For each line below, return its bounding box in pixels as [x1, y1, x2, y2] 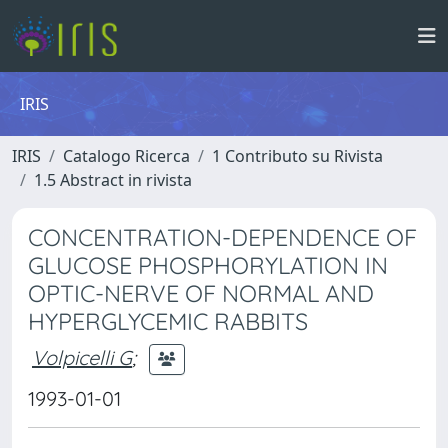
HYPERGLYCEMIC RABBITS [28, 307, 308, 336]
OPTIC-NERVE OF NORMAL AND [28, 279, 374, 308]
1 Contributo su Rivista [212, 145, 383, 167]
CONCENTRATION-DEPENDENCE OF [28, 223, 417, 252]
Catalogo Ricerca [63, 145, 190, 167]
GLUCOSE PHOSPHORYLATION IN [28, 251, 388, 280]
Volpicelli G [32, 344, 132, 370]
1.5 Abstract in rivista [34, 169, 192, 191]
